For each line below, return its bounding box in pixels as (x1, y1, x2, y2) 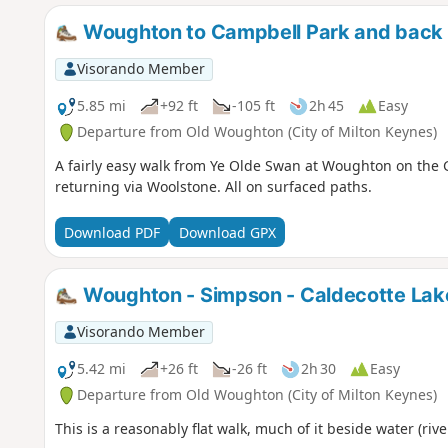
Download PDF (63, 222, 160, 242)
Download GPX (178, 222, 276, 242)
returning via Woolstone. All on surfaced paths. (54, 177, 372, 197)
